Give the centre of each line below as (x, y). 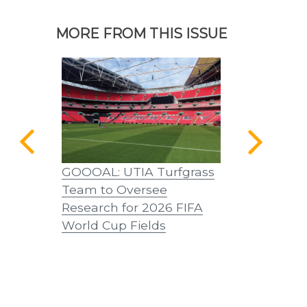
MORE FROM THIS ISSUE (141, 33)
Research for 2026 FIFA (132, 208)
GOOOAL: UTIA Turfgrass (138, 172)
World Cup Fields (113, 225)
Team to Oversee (114, 190)
